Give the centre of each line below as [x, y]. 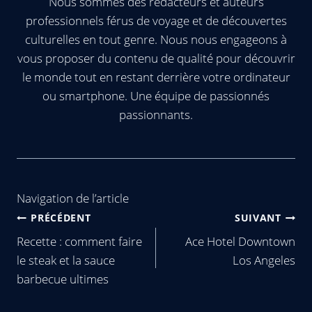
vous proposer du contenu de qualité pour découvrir [156, 58]
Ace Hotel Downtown [240, 242]
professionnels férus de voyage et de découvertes [156, 21]
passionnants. [156, 115]
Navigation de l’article [73, 198]
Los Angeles [264, 260]
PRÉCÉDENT [61, 217]
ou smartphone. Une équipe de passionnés [156, 96]
